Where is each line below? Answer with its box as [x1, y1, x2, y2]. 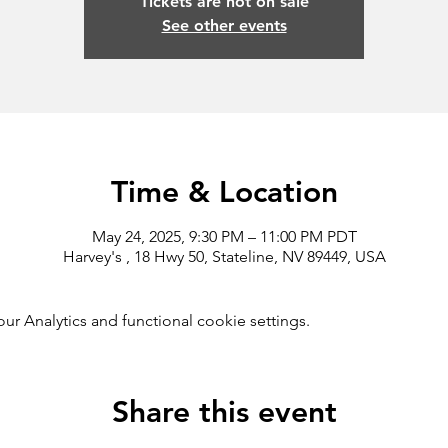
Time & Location [110, 174, 338, 210]
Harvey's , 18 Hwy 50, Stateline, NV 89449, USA [62, 247, 386, 266]
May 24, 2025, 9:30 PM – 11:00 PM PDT [91, 227, 357, 246]
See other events [161, 16, 287, 35]
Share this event [111, 394, 337, 430]
